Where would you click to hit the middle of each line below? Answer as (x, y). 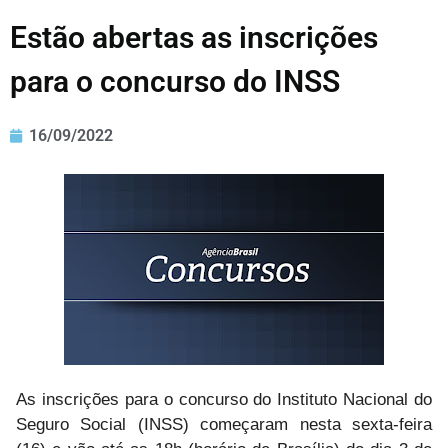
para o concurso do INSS (175, 82)
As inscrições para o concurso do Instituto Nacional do (224, 399)
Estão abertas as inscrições (194, 38)
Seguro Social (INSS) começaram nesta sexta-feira (224, 424)
